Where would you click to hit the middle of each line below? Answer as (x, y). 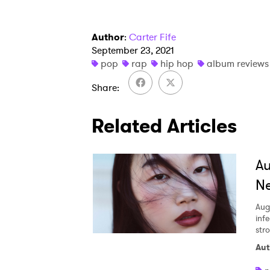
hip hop (177, 64)
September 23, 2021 (133, 50)
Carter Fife (152, 37)
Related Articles (164, 126)
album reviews (238, 64)
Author (108, 37)
